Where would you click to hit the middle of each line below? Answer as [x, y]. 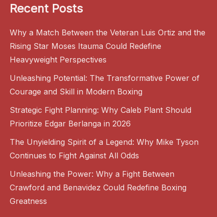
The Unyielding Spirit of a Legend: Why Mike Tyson [104, 142]
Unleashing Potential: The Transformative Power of [105, 78]
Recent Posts [46, 8]
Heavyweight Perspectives [58, 59]
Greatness [28, 201]
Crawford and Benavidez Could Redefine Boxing [98, 187]
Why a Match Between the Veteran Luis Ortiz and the [108, 32]
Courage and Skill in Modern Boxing [76, 91]
